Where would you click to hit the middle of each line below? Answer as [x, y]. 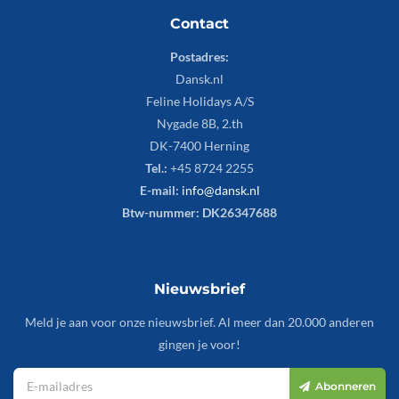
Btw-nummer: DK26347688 [199, 212]
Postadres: [199, 56]
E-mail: [159, 190]
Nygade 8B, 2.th [199, 123]
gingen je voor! [199, 344]
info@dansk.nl [220, 190]
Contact [199, 23]
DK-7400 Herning [199, 145]
